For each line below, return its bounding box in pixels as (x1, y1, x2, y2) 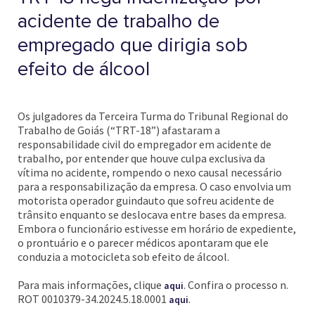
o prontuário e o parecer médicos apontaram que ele (18, 236, 269, 250)
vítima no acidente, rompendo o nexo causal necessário (18, 165, 282, 179)
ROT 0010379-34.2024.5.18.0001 (18, 292, 169, 306)
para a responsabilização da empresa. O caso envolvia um (18, 179, 291, 193)
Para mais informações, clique (18, 278, 164, 292)
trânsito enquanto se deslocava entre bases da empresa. (18, 207, 286, 221)
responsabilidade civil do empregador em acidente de (18, 137, 271, 151)
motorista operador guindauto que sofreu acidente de (18, 193, 274, 207)
